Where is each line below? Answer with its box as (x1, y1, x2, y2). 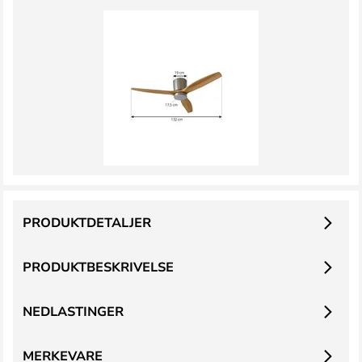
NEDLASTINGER (23, 302, 124, 320)
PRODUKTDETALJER (23, 213, 151, 231)
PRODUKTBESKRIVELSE (23, 258, 174, 276)
